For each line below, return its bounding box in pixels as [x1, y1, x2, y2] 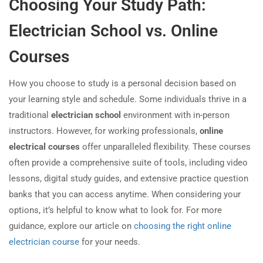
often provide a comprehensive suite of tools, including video [9, 157, 248, 168]
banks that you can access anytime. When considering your [9, 189, 241, 200]
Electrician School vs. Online [9, 21, 218, 41]
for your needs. [79, 237, 140, 248]
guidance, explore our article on [9, 221, 134, 232]
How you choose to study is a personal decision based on [9, 78, 236, 89]
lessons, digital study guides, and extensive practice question [9, 173, 248, 184]
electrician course [9, 237, 79, 248]
